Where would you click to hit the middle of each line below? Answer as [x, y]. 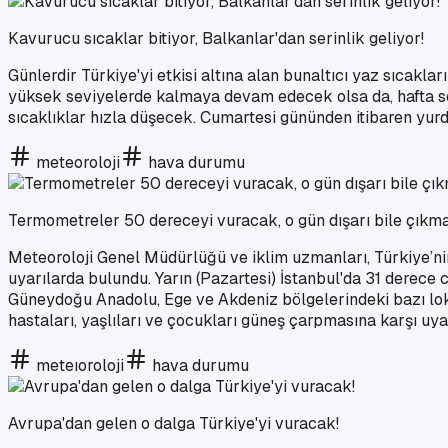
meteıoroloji [80, 365]
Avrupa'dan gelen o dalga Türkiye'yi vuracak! [173, 423]
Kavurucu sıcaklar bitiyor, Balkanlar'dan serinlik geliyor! [216, 38]
